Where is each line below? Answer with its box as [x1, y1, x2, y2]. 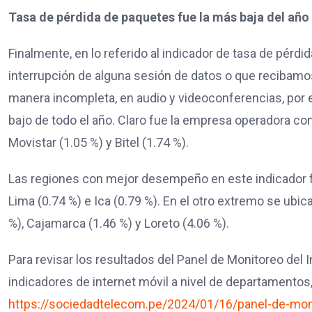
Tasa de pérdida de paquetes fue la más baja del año [8, 10, 309, 25]
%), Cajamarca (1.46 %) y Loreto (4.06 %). [8, 216, 229, 231]
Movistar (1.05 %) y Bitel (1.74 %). [8, 135, 189, 150]
